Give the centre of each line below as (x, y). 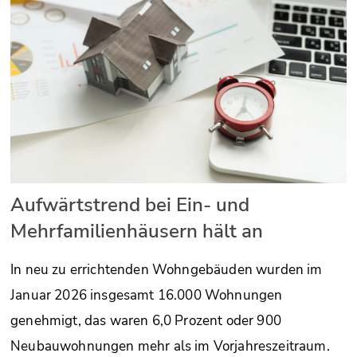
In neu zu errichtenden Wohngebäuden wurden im (167, 270)
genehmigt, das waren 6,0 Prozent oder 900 (146, 321)
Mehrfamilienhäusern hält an (137, 231)
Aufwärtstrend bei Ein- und (130, 205)
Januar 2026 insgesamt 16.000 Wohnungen (147, 296)
